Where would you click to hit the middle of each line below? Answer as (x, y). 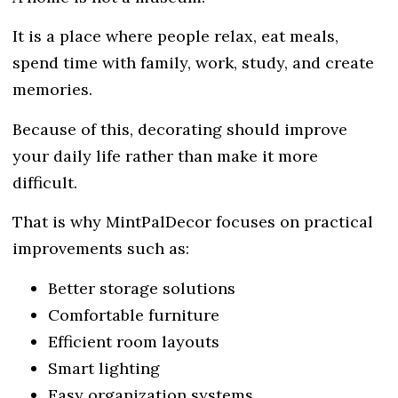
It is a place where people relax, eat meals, (175, 36)
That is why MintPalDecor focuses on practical (193, 222)
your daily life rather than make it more (165, 155)
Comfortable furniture (134, 314)
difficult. (45, 182)
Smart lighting (104, 368)
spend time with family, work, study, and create (193, 63)
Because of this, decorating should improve (180, 129)
